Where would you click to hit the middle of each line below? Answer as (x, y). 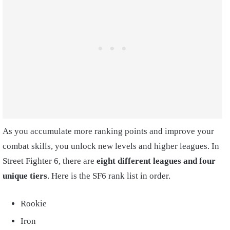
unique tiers (25, 176)
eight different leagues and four (156, 161)
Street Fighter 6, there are (50, 161)
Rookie (34, 204)
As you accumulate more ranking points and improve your (108, 131)
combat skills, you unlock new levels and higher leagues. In (111, 146)
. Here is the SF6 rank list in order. (109, 176)
